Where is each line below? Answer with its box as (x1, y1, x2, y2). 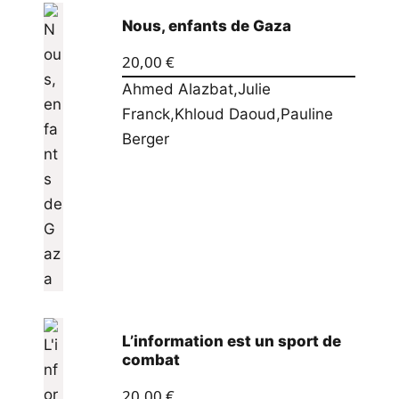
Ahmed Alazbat (121, 80, 233, 99)
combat (121, 350, 180, 369)
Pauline (280, 105, 333, 124)
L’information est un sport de (121, 331, 341, 350)
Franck (121, 105, 170, 124)
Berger (121, 130, 169, 149)
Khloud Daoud (174, 105, 276, 124)
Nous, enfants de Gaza (121, 16, 291, 35)
